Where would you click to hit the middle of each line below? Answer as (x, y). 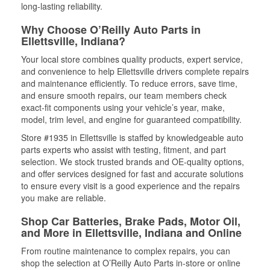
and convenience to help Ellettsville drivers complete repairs (135, 71)
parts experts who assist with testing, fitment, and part (124, 149)
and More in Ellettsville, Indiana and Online (131, 233)
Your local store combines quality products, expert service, (132, 59)
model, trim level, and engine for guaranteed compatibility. (131, 119)
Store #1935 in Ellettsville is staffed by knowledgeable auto (132, 137)
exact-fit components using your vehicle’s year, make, (123, 107)
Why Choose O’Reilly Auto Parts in (111, 30)
